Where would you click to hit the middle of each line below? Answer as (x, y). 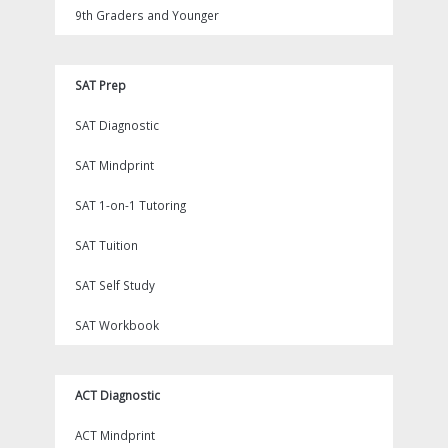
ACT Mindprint (115, 435)
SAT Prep (100, 85)
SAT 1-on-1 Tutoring (130, 205)
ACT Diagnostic (117, 395)
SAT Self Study (115, 285)
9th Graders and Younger (147, 15)
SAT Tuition (106, 245)
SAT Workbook (117, 325)
